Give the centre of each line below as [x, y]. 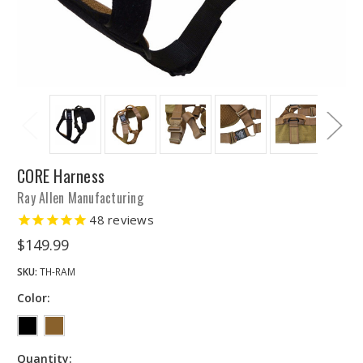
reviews [129, 220]
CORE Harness [61, 176]
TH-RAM [58, 272]
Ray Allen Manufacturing [80, 198]
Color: [34, 298]
